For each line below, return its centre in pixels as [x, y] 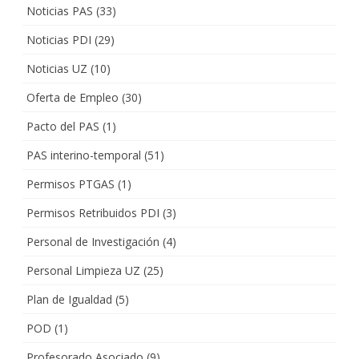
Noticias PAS [60, 10]
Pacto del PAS [63, 126]
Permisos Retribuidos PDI [93, 212]
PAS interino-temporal [84, 155]
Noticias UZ [57, 68]
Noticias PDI [59, 39]
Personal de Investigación [93, 241]
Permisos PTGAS [71, 184]
